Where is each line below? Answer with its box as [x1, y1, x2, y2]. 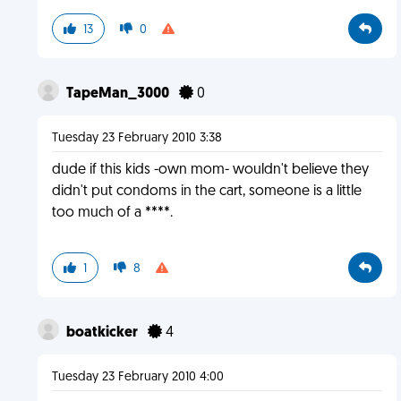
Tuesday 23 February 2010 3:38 [51, 132, 222, 145]
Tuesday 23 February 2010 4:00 [51, 371, 224, 384]
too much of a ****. [51, 206, 173, 220]
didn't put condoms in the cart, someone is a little [51, 184, 362, 199]
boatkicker [65, 326, 141, 340]
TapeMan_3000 [65, 87, 172, 101]
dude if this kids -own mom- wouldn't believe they [51, 163, 369, 177]
